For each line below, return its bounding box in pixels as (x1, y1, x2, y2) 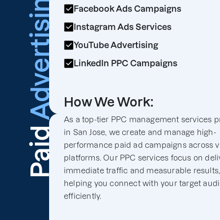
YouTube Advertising (74, 40, 158, 50)
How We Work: (64, 95, 154, 109)
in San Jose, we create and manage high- (64, 128, 216, 137)
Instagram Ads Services (74, 22, 171, 31)
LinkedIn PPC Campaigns (74, 58, 177, 68)
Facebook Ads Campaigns (74, 4, 181, 13)
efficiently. (64, 192, 102, 200)
